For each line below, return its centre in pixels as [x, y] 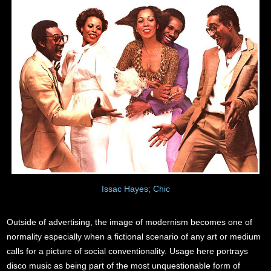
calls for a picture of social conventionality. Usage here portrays [128, 251]
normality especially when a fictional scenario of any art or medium [134, 237]
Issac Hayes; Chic [135, 189]
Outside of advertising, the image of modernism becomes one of [130, 222]
